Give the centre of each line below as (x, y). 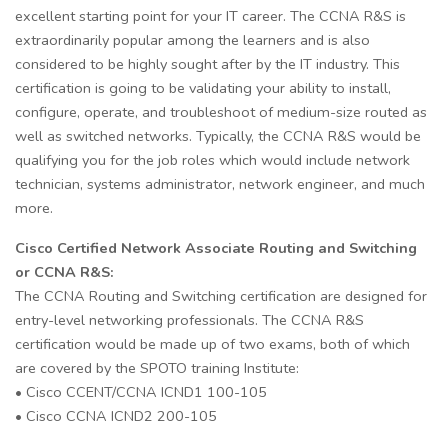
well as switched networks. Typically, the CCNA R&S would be (218, 135)
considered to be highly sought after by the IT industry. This (207, 63)
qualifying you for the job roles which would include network (212, 159)
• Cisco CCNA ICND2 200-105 (116, 415)
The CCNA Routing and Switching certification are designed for (221, 295)
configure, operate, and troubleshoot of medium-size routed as (221, 111)
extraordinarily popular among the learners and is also (192, 39)
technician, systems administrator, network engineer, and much (220, 183)
